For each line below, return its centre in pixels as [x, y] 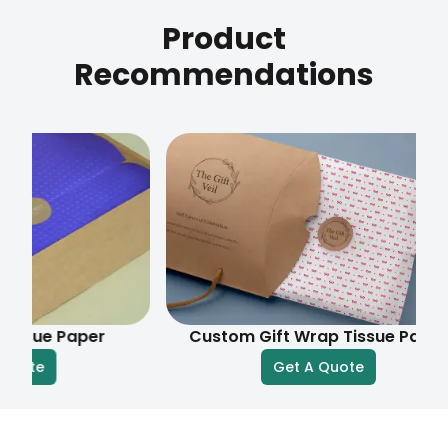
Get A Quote [269, 366]
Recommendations [224, 74]
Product [224, 38]
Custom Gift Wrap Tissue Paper [269, 336]
